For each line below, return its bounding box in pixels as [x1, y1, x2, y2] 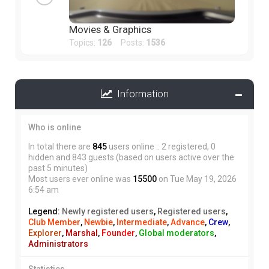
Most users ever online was [28, 174, 133, 184]
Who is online [28, 122, 81, 132]
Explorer [28, 228, 62, 238]
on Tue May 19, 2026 [157, 174, 237, 184]
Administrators [28, 238, 88, 249]
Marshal [65, 228, 98, 238]
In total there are [28, 141, 92, 151]
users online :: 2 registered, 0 [107, 141, 216, 151]
